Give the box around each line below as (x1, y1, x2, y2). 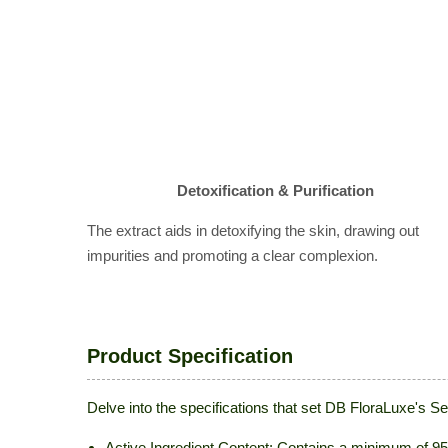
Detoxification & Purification (176, 182, 374, 199)
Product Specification (87, 345, 293, 367)
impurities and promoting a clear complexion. (87, 247, 378, 264)
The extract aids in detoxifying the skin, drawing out (87, 222, 419, 239)
